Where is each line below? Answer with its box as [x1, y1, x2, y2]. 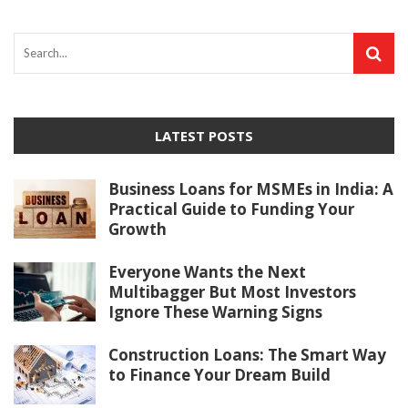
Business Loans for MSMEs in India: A [108, 178, 393, 199]
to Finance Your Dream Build [108, 363, 331, 385]
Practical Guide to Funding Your [108, 198, 354, 219]
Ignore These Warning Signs [108, 301, 322, 322]
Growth [108, 218, 167, 240]
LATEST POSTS [155, 126, 253, 145]
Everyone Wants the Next [108, 260, 306, 282]
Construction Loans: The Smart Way [108, 343, 386, 365]
